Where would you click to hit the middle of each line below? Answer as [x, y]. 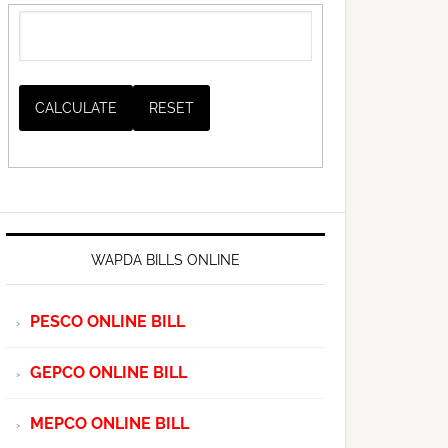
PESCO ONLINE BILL [107, 321]
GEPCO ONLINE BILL [108, 372]
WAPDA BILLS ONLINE [165, 259]
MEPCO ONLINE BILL [109, 423]
